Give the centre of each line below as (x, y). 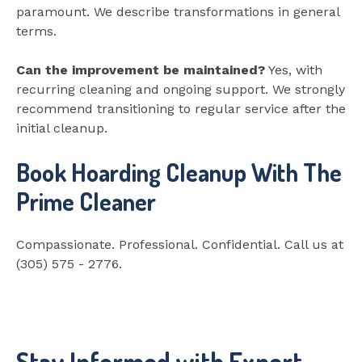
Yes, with (294, 69)
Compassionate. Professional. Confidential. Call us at (180, 244)
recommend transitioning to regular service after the (181, 108)
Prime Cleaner (86, 201)
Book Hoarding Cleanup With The (179, 172)
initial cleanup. (62, 128)
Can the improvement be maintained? (141, 69)
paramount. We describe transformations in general (178, 11)
